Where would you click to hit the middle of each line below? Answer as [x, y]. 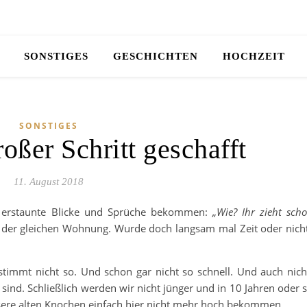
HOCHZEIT [254, 56]
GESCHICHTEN [155, 56]
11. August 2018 [48, 182]
